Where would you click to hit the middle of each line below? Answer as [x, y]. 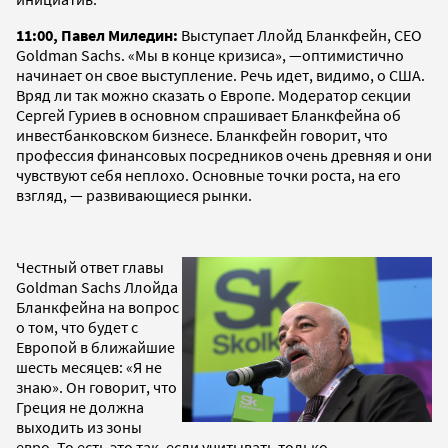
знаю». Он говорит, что [96, 386]
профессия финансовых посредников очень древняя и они [224, 154]
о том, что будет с [77, 326]
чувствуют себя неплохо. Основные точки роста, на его [208, 174]
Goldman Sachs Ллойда [97, 286]
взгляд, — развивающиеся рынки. [134, 194]
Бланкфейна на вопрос [97, 306]
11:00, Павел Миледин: [98, 34]
